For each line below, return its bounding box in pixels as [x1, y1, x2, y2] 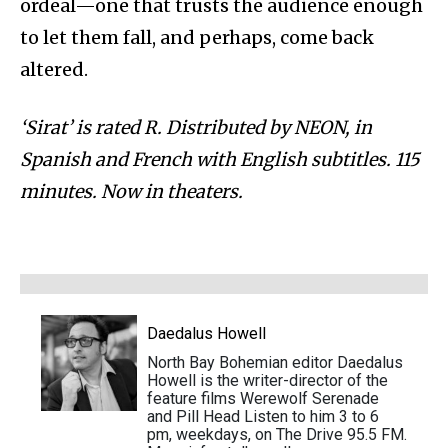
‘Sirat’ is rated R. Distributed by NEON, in [20, 115, 372, 139]
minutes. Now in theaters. [20, 179, 243, 203]
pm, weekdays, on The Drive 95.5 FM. [147, 424, 407, 444]
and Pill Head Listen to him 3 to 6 [147, 406, 379, 426]
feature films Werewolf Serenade [147, 388, 379, 408]
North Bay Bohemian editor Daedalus [147, 352, 403, 372]
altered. [20, 57, 88, 81]
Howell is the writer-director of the [147, 370, 388, 390]
